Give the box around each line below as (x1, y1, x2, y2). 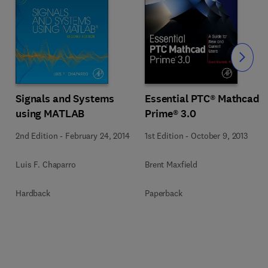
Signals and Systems (16, 91, 115, 106)
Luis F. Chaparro (16, 159, 76, 170)
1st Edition (145, 130, 184, 141)
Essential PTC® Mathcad (145, 92, 260, 106)
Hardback (16, 187, 50, 199)
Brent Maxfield (145, 159, 198, 170)
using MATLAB (16, 106, 85, 121)
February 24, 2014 (65, 130, 130, 141)
